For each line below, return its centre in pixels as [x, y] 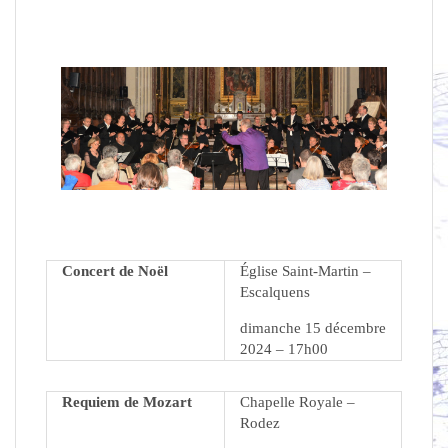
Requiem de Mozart [127, 402]
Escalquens [275, 292]
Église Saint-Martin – [305, 271]
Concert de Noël [115, 271]
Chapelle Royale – [297, 402]
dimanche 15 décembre [313, 328]
